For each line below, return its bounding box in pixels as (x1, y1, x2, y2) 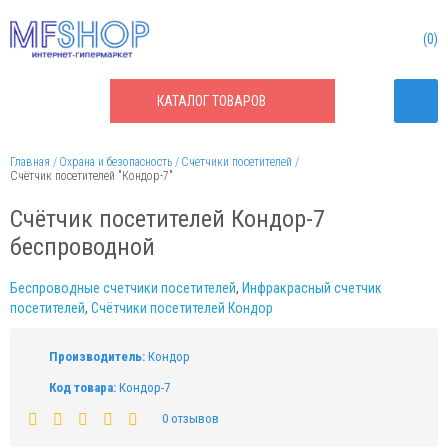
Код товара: (49, 380, 116, 395)
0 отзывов (162, 411, 219, 426)
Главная (10, 155, 50, 169)
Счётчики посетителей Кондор (91, 300, 273, 316)
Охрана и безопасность (59, 155, 172, 169)
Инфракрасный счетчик (242, 280, 382, 296)
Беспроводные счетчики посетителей (10, 280, 236, 296)
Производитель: (49, 349, 145, 364)
